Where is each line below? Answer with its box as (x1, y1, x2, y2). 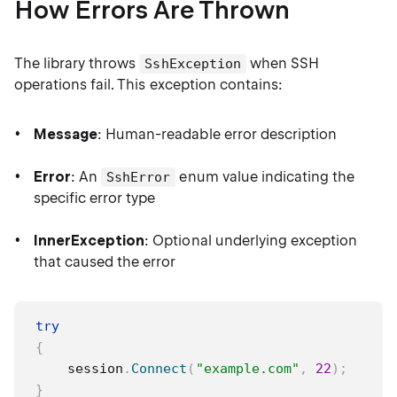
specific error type (34, 190, 156, 206)
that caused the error (34, 253, 176, 270)
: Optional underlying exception (144, 232, 358, 249)
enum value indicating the (175, 168, 355, 185)
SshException (144, 56, 241, 72)
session (35, 361, 124, 377)
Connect (131, 361, 188, 377)
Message (34, 126, 98, 143)
